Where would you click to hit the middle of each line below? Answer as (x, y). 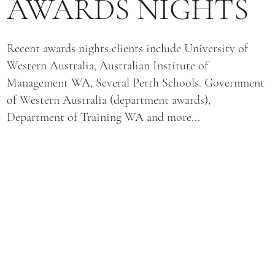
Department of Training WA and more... (104, 118)
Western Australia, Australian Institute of (108, 66)
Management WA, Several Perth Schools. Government (136, 83)
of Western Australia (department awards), (109, 100)
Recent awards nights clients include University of (128, 49)
